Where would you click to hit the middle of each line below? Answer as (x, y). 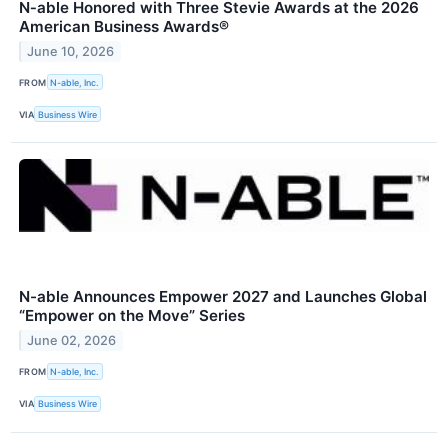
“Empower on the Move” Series (132, 316)
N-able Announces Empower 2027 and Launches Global (223, 297)
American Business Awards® (124, 27)
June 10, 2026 (71, 51)
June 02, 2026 (72, 341)
